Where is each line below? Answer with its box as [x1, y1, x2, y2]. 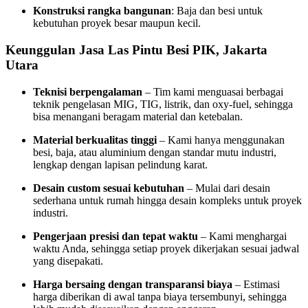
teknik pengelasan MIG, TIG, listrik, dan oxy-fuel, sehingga [33, 98, 293, 110]
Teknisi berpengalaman [33, 85, 142, 98]
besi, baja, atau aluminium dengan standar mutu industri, [33, 146, 276, 158]
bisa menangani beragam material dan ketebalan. [33, 110, 243, 122]
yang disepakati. [33, 254, 103, 267]
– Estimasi [232, 278, 280, 290]
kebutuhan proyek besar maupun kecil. [33, 17, 201, 30]
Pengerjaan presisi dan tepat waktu [33, 230, 198, 242]
